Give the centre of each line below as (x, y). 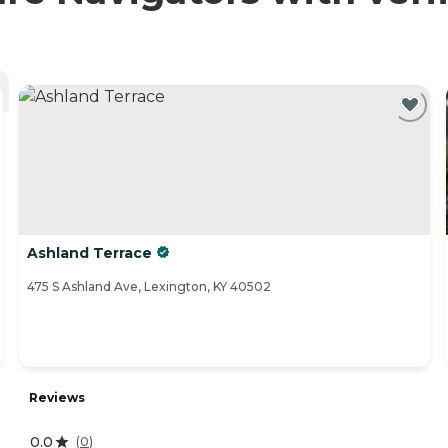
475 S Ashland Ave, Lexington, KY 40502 (149, 287)
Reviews (57, 397)
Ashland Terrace (89, 253)
